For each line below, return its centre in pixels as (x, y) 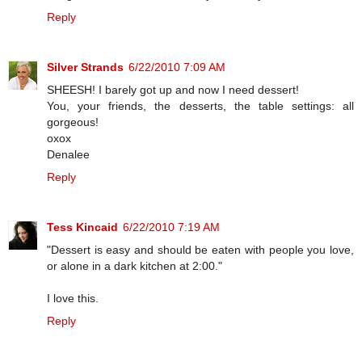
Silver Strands (85, 67)
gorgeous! (73, 122)
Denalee (68, 154)
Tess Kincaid (82, 227)
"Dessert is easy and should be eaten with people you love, (200, 249)
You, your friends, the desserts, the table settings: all (200, 105)
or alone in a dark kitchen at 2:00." (135, 265)
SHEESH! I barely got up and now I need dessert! (173, 89)
